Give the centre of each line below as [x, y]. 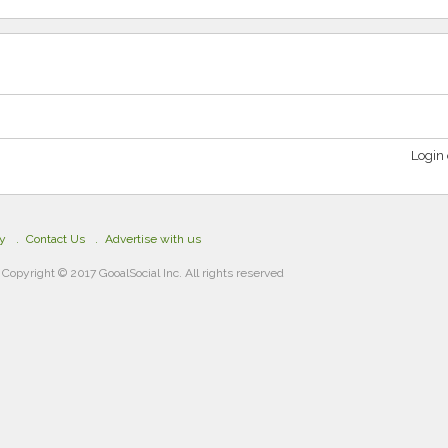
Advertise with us [153, 238]
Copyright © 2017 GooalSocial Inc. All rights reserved [143, 272]
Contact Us [55, 238]
